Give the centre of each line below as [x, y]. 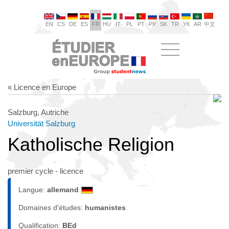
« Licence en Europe [42, 87]
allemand [63, 190]
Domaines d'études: [52, 208]
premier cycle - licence [45, 171]
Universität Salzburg [41, 123]
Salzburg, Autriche [38, 112]
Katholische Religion [91, 144]
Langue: [33, 190]
